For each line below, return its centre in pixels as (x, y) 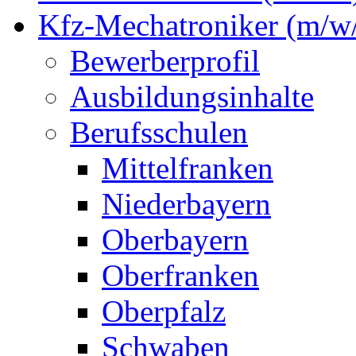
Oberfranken (180, 275)
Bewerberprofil (165, 61)
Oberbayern (175, 240)
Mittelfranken (188, 168)
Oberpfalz (164, 311)
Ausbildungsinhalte (192, 97)
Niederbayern (186, 204)
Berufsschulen (159, 132)
